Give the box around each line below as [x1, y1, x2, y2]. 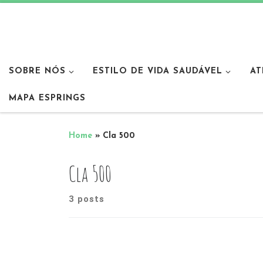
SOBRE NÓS [9, 66, 66, 76]
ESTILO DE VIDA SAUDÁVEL [93, 66, 223, 76]
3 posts [69, 194, 104, 205]
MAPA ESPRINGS [9, 93, 86, 103]
